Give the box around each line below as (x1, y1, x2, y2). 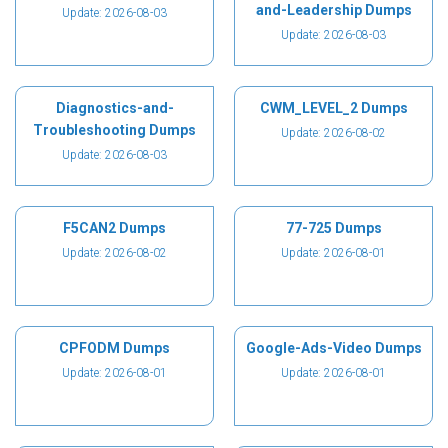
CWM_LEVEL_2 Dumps (259, 100, 408, 116)
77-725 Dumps (285, 220, 382, 236)
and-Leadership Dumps (255, 2, 412, 18)
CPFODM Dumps (59, 340, 170, 356)
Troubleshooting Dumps (33, 122, 196, 138)
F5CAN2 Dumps (63, 220, 166, 236)
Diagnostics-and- (55, 100, 174, 116)
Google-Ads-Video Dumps (245, 340, 422, 356)
